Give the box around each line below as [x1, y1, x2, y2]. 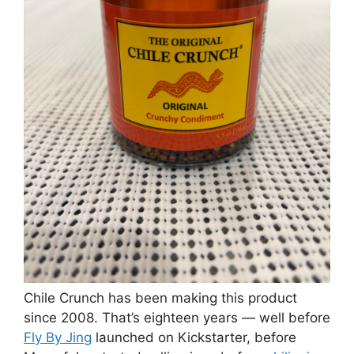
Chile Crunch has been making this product [24, 290, 297, 307]
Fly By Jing [24, 330, 92, 346]
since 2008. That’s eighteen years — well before [24, 310, 330, 326]
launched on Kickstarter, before [92, 330, 296, 346]
